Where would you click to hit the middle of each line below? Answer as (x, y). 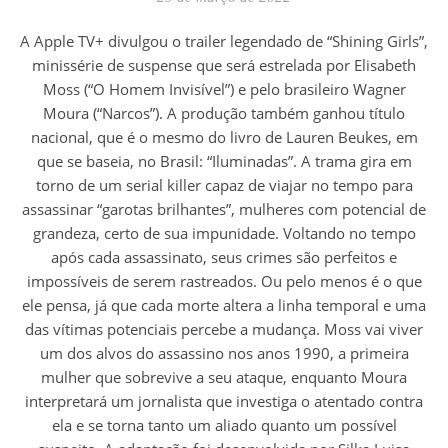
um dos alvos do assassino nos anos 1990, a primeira (224, 353)
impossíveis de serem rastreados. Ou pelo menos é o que (224, 281)
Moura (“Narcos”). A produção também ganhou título (224, 113)
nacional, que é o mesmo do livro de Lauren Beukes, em (224, 137)
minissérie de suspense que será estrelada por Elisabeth (224, 65)
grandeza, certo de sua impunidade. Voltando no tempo (224, 233)
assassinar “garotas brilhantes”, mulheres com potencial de (224, 209)
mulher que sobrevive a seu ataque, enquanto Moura (224, 377)
